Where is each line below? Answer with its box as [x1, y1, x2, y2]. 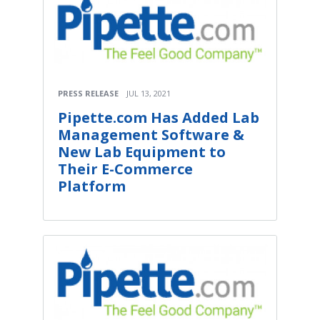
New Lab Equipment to [58, 141, 226, 161]
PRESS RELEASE [58, 87, 119, 99]
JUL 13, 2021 [126, 87, 171, 99]
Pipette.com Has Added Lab [58, 107, 259, 127]
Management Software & [58, 124, 244, 144]
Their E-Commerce [58, 159, 193, 179]
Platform [58, 176, 126, 196]
